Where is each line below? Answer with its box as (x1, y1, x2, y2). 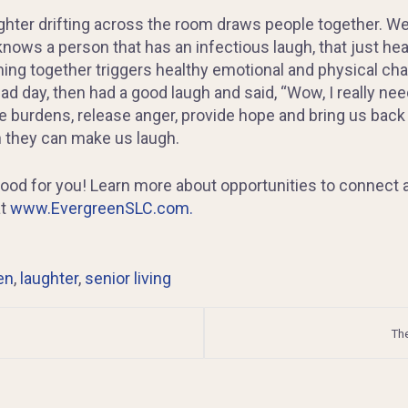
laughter (19, 268, 78, 288)
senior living (84, 268, 171, 288)
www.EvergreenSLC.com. (9, 198, 193, 218)
